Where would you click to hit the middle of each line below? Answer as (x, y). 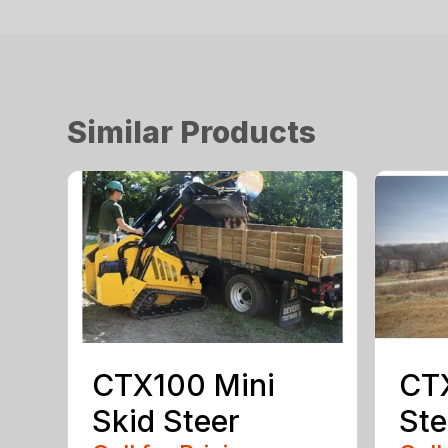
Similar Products (192, 131)
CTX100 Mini (184, 385)
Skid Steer (166, 421)
